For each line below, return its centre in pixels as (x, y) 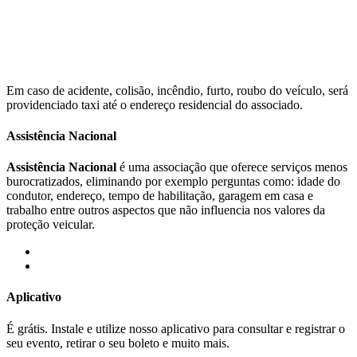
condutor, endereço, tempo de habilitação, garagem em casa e (160, 196)
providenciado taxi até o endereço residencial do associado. (155, 104)
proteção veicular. (51, 225)
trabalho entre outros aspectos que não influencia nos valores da (166, 210)
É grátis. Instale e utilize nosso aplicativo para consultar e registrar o (176, 328)
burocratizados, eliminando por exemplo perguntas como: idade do (173, 182)
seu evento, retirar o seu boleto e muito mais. (118, 343)
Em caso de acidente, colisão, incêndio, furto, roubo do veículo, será (177, 90)
